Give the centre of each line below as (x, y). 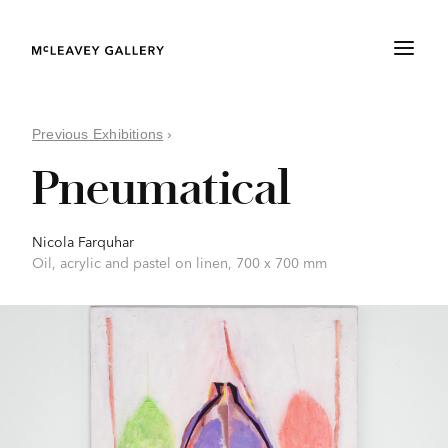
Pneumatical (160, 188)
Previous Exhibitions (98, 134)
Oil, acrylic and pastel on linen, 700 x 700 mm (179, 262)
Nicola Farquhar (83, 241)
